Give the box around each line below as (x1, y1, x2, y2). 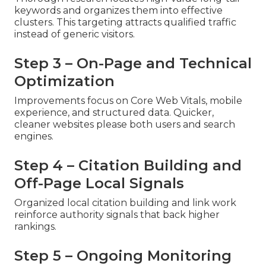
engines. (14, 130, 53, 142)
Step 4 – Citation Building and (14, 156, 242, 174)
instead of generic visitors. (14, 28, 135, 40)
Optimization (14, 72, 115, 90)
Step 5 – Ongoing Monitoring (14, 246, 232, 264)
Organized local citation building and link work (14, 197, 236, 208)
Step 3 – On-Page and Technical (14, 54, 252, 72)
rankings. (14, 220, 56, 232)
